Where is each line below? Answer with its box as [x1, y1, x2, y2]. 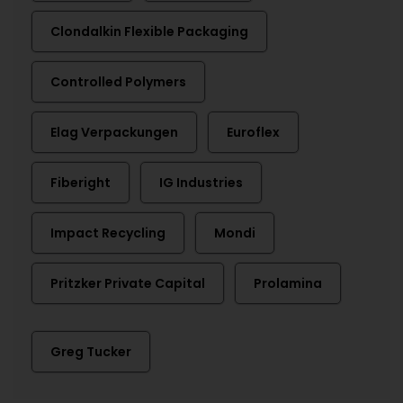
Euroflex [227, 123, 280, 141]
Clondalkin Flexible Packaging [50, 22, 248, 40]
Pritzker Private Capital [50, 274, 205, 292]
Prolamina [254, 274, 322, 292]
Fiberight [50, 174, 111, 192]
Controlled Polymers [50, 73, 186, 91]
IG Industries [159, 174, 243, 192]
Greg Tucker [50, 343, 131, 361]
